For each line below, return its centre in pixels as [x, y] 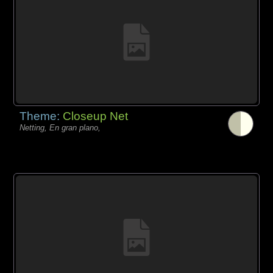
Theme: [41, 116]
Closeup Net [96, 116]
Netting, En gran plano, [60, 128]
